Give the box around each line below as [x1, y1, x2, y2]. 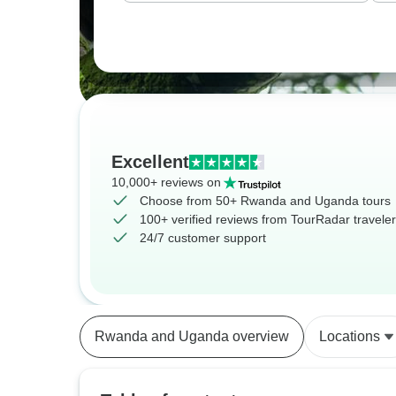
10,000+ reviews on [111, 175, 221, 189]
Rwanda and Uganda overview [95, 329, 289, 344]
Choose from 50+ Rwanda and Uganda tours [140, 194, 391, 208]
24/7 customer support [140, 231, 266, 245]
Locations [319, 329, 380, 344]
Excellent [111, 152, 189, 171]
